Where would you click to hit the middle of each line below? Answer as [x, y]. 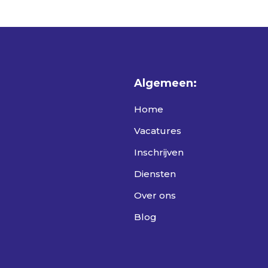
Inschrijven [159, 152]
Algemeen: [165, 83]
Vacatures [158, 131]
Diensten [155, 174]
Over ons [155, 195]
